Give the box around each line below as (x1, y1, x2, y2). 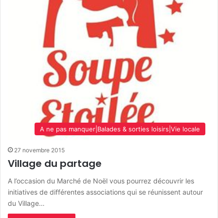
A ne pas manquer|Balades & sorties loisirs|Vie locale (40, 125, 200, 133)
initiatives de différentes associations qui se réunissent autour (8, 188, 203, 197)
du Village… (8, 199, 45, 208)
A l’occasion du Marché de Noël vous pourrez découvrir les (8, 177, 194, 185)
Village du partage (8, 157, 102, 171)
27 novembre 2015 (14, 146, 65, 154)
